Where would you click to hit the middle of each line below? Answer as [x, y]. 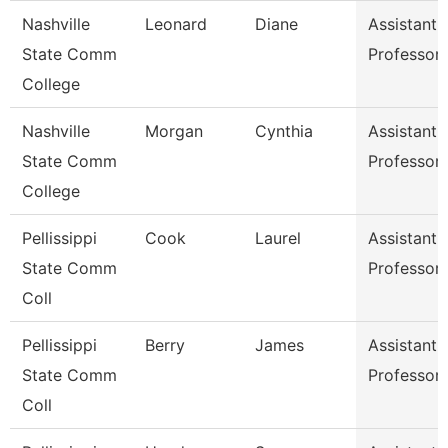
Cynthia [284, 131]
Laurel [278, 238]
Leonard [176, 24]
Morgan [174, 131]
